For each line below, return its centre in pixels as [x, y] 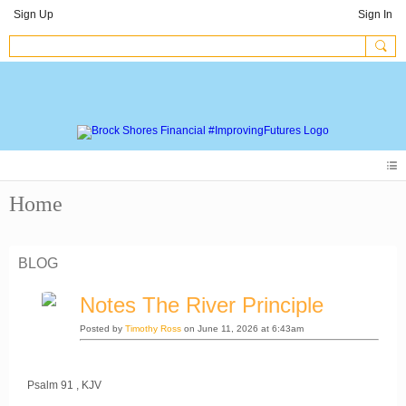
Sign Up [34, 14]
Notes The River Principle [202, 304]
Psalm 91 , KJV [64, 385]
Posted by [102, 328]
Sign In [375, 14]
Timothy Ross [153, 328]
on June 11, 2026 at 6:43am [242, 328]
